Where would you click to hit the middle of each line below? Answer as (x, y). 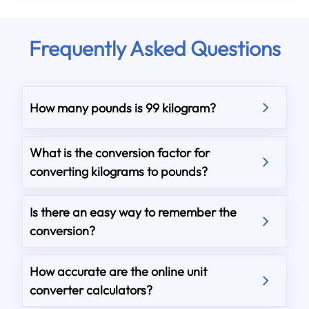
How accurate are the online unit (119, 271)
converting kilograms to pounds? (119, 171)
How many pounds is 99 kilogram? (123, 108)
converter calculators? (91, 290)
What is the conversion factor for (120, 153)
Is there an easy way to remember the (133, 212)
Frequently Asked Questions (154, 48)
